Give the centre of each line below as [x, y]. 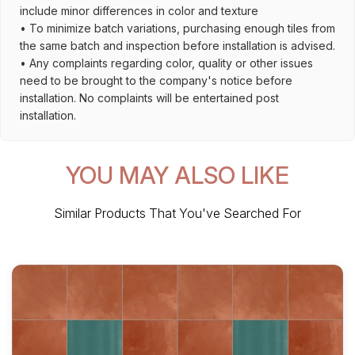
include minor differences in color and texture [139, 11]
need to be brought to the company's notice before [156, 80]
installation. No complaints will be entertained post [149, 98]
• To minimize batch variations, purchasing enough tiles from [177, 28]
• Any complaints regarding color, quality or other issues [166, 63]
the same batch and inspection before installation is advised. [177, 46]
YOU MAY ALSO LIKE [177, 175]
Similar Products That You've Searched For [177, 213]
